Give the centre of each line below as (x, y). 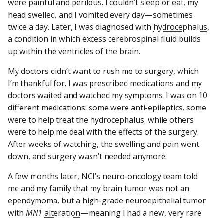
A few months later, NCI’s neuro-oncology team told (103, 176)
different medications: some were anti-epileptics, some (107, 108)
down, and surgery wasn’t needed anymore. (87, 156)
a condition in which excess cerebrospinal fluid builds (104, 39)
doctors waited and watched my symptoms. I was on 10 (108, 96)
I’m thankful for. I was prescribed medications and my (105, 83)
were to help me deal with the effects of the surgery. (103, 132)
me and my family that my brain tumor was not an (99, 189)
